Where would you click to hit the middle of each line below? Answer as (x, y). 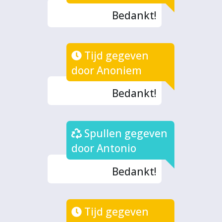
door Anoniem (107, 70)
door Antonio (104, 148)
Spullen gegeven (125, 134)
